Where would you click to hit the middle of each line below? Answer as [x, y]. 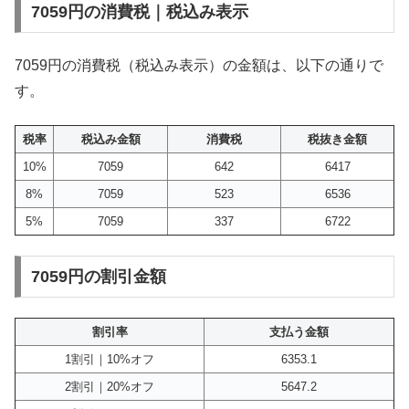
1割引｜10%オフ [110, 360]
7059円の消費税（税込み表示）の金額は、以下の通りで [199, 66]
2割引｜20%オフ [110, 387]
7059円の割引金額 [98, 277]
